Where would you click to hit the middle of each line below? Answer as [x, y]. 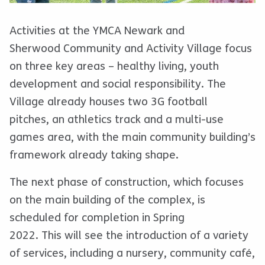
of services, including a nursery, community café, [132, 253]
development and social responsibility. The [118, 84]
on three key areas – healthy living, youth [114, 67]
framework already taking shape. [94, 155]
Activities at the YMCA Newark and [97, 31]
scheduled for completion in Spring [97, 218]
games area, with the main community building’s [132, 138]
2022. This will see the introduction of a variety [129, 236]
